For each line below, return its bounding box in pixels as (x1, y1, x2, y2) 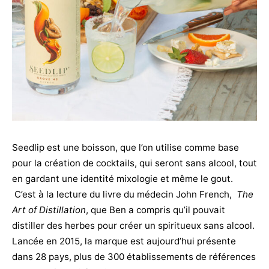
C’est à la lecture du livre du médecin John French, (12, 189, 237, 200)
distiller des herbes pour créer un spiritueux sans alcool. (12, 220, 255, 231)
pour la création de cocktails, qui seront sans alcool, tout (12, 157, 257, 169)
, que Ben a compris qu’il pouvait (86, 204, 225, 216)
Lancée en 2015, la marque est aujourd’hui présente (12, 235, 236, 247)
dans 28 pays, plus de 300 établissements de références (12, 251, 256, 262)
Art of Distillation (12, 204, 86, 216)
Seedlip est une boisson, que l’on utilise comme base (12, 142, 239, 153)
